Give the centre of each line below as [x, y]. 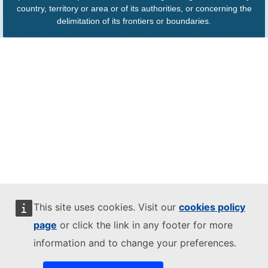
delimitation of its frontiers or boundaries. [134, 21]
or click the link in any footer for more [145, 225]
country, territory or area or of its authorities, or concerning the [134, 9]
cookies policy [212, 207]
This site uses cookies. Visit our [106, 207]
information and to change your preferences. [135, 243]
